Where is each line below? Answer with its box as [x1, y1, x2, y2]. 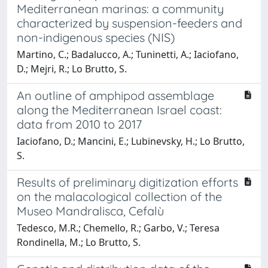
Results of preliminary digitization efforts [17, 175, 238, 190]
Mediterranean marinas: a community [17, 1, 224, 16]
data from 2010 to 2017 [17, 117, 142, 132]
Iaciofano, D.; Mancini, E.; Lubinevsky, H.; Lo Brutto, [17, 135, 245, 148]
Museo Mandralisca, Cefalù [17, 203, 164, 218]
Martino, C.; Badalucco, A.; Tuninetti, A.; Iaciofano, [17, 48, 239, 61]
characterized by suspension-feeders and [17, 16, 242, 31]
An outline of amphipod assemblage [17, 88, 214, 103]
